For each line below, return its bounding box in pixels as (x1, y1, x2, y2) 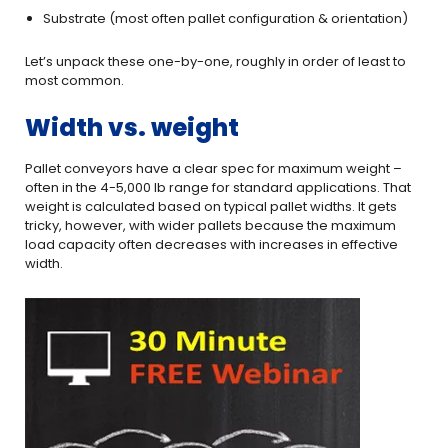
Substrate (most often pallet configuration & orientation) (43, 9, 408, 28)
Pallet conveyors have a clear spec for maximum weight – (25, 159, 402, 178)
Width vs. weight (25, 111, 239, 144)
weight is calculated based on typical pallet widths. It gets (25, 197, 397, 216)
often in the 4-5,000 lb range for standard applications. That (25, 178, 411, 197)
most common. (25, 71, 124, 90)
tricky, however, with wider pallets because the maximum (25, 216, 396, 235)
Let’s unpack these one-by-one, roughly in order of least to (25, 52, 406, 71)
